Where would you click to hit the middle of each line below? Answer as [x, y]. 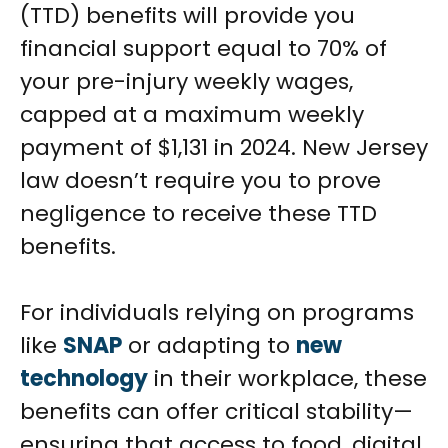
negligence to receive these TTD [198, 214]
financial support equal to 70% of [203, 49]
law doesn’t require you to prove [200, 181]
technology [84, 379]
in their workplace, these [287, 379]
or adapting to [209, 346]
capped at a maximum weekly [192, 115]
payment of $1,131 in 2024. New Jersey [224, 148]
